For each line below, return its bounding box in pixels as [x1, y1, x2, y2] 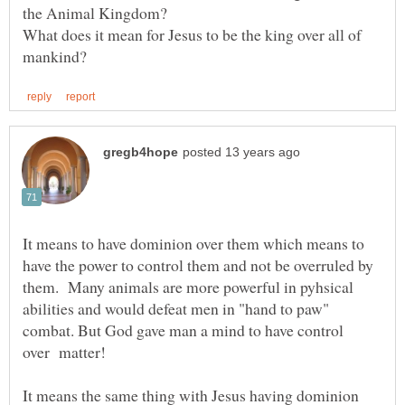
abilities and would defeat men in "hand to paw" [23, 297, 329, 319]
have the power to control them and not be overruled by [23, 253, 373, 276]
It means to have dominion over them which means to [23, 231, 364, 254]
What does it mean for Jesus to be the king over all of [23, 24, 362, 46]
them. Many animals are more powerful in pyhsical [23, 275, 353, 297]
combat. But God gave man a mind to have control [23, 318, 344, 341]
